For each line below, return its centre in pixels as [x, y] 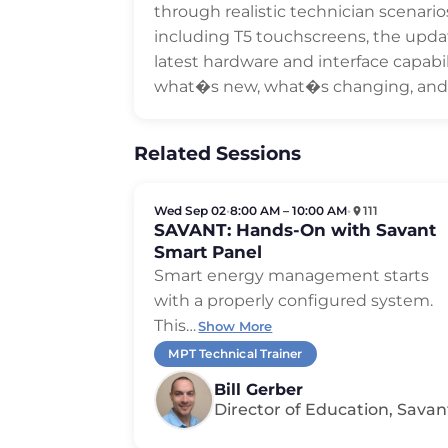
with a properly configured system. [294, 301]
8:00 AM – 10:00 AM [289, 211]
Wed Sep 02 [190, 211]
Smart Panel [208, 252]
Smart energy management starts [292, 276]
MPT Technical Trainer [235, 354]
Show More [235, 326]
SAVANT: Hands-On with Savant [295, 230]
